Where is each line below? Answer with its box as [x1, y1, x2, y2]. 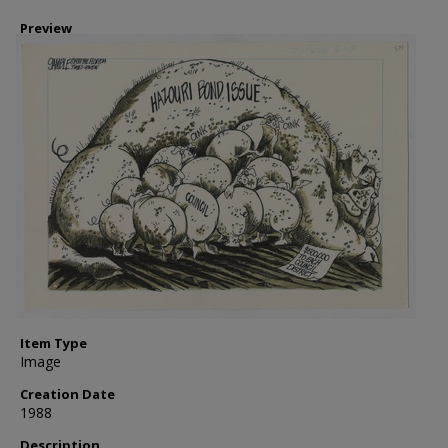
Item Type [20, 334, 87, 352]
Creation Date [20, 385, 115, 403]
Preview [20, 19, 72, 37]
